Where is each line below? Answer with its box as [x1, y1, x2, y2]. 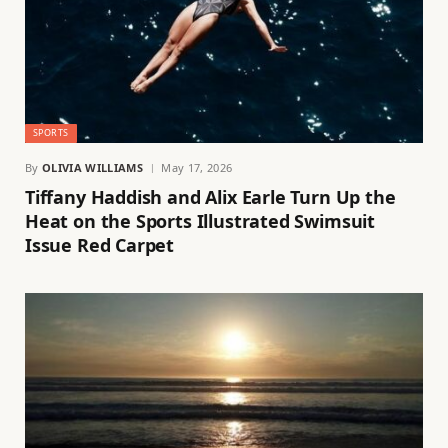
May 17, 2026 [161, 159, 233, 175]
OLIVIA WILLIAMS [42, 159, 143, 175]
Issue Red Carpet [25, 232, 175, 257]
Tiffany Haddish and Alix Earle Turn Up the [25, 184, 396, 209]
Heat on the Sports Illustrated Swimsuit [25, 208, 375, 233]
